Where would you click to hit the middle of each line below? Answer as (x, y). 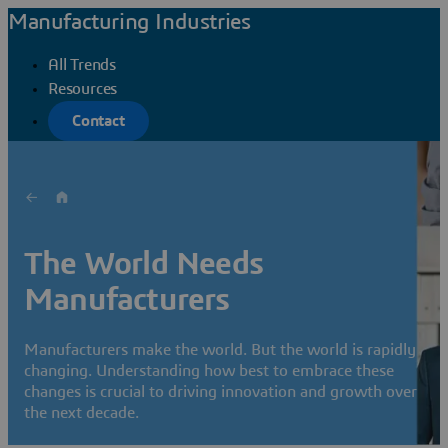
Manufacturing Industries (129, 22)
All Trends (82, 65)
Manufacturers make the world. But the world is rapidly (220, 349)
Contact (98, 120)
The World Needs (143, 264)
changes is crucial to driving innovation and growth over (220, 391)
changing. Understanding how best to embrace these (209, 370)
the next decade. (81, 412)
